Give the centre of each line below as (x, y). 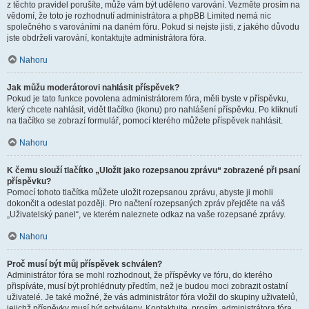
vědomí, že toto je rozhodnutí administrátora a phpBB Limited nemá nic (139, 16)
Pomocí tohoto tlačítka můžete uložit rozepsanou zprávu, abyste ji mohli (140, 192)
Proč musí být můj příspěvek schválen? (84, 264)
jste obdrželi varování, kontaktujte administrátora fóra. (107, 38)
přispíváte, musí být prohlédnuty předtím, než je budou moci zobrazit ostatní (147, 286)
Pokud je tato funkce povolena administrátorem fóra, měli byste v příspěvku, (148, 99)
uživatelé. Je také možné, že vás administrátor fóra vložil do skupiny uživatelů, (152, 297)
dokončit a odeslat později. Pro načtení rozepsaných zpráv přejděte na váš (146, 203)
